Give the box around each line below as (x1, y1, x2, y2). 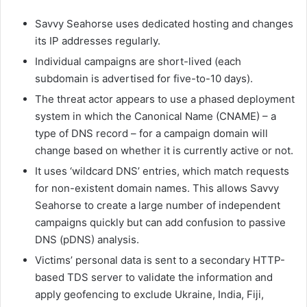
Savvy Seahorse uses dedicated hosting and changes (35, 17, 293, 31)
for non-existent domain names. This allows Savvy (35, 182, 279, 195)
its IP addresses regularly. (35, 34, 160, 48)
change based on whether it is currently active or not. (35, 144, 293, 158)
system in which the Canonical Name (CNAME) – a (35, 110, 276, 123)
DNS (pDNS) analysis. (35, 233, 139, 247)
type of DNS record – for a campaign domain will (35, 127, 268, 140)
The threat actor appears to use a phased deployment (35, 93, 295, 106)
